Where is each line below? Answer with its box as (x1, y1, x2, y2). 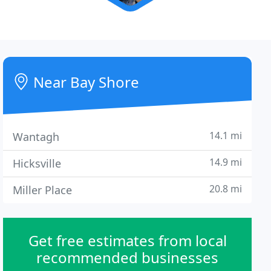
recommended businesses (36, 247, 219, 267)
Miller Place (13, 183, 73, 197)
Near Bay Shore (30, 72, 140, 92)
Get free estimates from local (28, 230, 227, 250)
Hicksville (13, 156, 62, 171)
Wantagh (13, 129, 60, 144)
